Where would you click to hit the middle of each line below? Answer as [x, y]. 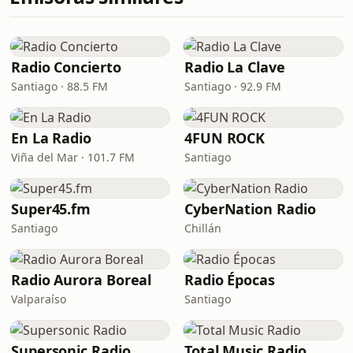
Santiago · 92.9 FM [233, 86]
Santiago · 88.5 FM [59, 86]
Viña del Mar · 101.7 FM [73, 157]
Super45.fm [51, 209]
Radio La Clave [235, 67]
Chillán [203, 228]
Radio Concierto [66, 67]
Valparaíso [39, 299]
